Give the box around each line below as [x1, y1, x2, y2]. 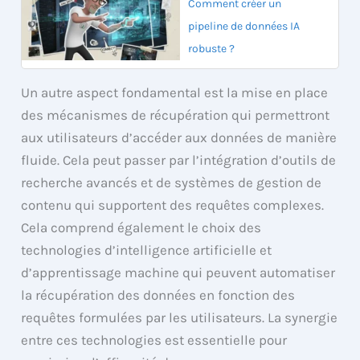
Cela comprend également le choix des [21, 219, 262, 235]
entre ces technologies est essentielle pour [21, 331, 288, 348]
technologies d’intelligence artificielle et [21, 241, 272, 258]
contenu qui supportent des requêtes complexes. [21, 196, 325, 213]
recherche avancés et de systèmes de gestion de [21, 174, 322, 190]
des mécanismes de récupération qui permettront [21, 106, 330, 123]
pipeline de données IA [188, 18, 300, 33]
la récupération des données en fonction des [21, 286, 296, 303]
